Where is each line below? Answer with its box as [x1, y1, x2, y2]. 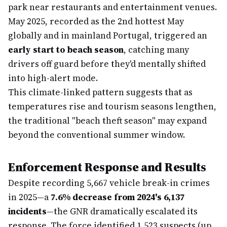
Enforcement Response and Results [8, 159, 206, 175]
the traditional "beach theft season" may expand [8, 115, 207, 127]
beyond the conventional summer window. [8, 129, 185, 141]
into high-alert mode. [8, 72, 98, 84]
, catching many [124, 44, 189, 56]
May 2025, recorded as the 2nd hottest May [8, 15, 184, 27]
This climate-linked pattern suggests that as [8, 86, 193, 98]
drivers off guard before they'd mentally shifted [8, 58, 206, 70]
